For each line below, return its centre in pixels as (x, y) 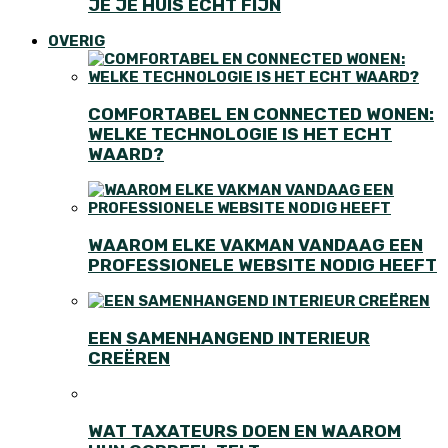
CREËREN (129, 357)
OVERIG (76, 41)
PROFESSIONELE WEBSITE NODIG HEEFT (262, 264)
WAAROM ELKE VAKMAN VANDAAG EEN (255, 244)
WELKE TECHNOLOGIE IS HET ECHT (240, 133)
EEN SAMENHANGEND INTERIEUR (229, 337)
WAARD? (126, 153)
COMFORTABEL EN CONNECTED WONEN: (261, 113)
